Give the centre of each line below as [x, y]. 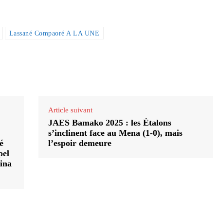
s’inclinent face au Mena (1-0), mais [115, 133]
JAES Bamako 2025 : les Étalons [109, 123]
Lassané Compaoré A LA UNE [54, 34]
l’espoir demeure [80, 143]
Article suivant [70, 110]
